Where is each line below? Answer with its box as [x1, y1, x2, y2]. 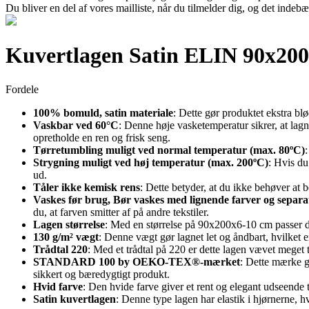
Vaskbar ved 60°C [33, 119, 119, 131]
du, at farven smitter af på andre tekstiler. [33, 206, 209, 218]
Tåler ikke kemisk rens [33, 181, 140, 193]
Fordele [6, 83, 39, 95]
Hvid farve [33, 280, 83, 292]
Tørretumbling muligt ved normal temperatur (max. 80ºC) [33, 143, 305, 156]
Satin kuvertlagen [33, 292, 116, 305]
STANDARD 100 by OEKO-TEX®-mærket [33, 255, 240, 268]
